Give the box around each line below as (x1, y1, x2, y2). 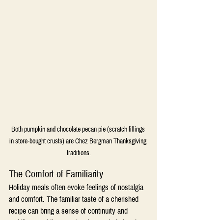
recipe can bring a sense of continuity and (9, 207, 130, 216)
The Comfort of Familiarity (9, 168, 103, 180)
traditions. (66, 149, 91, 157)
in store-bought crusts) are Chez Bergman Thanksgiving (9, 137, 148, 145)
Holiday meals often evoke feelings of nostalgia (9, 183, 145, 192)
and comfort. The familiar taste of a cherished (9, 195, 140, 204)
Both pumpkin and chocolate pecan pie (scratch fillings (11, 126, 146, 134)
